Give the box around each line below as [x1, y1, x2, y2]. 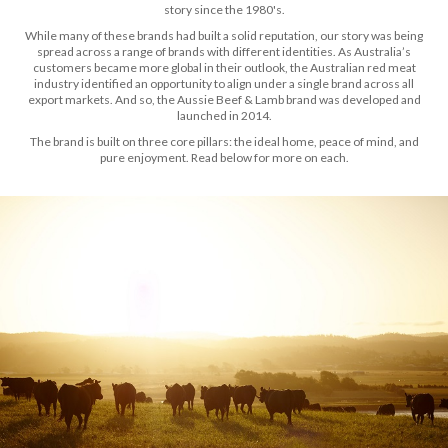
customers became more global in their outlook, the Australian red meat [32, 59, 416, 75]
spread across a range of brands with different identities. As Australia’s [37, 43, 411, 59]
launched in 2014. [176, 107, 272, 123]
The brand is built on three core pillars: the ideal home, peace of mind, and [29, 133, 419, 149]
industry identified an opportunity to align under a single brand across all [34, 75, 414, 91]
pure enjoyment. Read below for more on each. [99, 149, 349, 165]
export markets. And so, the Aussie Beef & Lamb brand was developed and [27, 91, 421, 107]
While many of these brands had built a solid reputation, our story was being [25, 27, 423, 43]
